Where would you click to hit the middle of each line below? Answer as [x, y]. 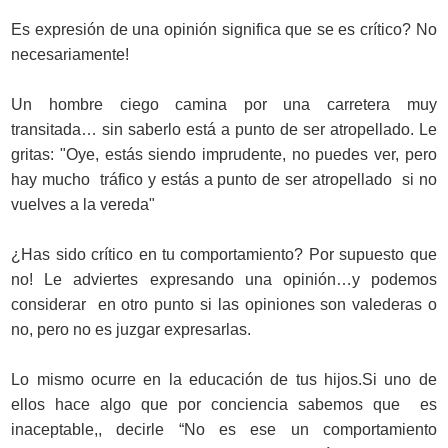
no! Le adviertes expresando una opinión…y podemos [224, 279]
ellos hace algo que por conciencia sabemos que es [224, 404]
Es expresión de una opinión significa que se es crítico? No [224, 29]
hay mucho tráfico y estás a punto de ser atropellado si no [224, 179]
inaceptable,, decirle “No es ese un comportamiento [224, 429]
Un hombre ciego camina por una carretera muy [224, 104]
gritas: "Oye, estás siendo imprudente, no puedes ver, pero [224, 154]
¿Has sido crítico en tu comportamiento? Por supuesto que [224, 254]
